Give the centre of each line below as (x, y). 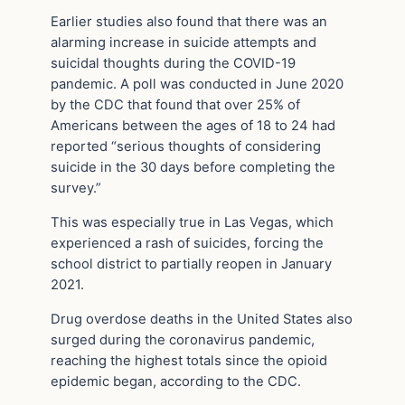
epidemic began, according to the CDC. (176, 381)
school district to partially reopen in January (191, 264)
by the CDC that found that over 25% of (175, 105)
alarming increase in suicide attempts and (184, 43)
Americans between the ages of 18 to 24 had (193, 126)
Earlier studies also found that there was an (189, 22)
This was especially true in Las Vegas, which (192, 223)
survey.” (76, 188)
